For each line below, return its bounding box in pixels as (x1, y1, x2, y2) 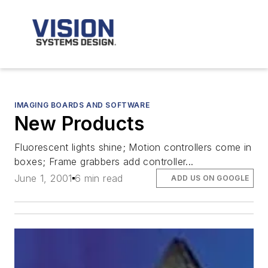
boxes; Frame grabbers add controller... (14, 156, 194, 167)
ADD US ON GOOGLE (171, 173, 249, 183)
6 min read (74, 172, 123, 185)
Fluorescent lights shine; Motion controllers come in (14, 141, 252, 153)
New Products (14, 112, 145, 135)
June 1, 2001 (14, 172, 72, 185)
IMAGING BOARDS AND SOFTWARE (14, 100, 150, 109)
